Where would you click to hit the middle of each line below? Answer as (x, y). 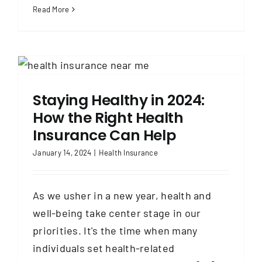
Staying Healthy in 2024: (119, 100)
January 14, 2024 (62, 152)
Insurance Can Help (104, 135)
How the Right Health (108, 118)
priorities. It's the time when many (115, 230)
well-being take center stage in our (117, 213)
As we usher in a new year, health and (122, 195)
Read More (51, 9)
